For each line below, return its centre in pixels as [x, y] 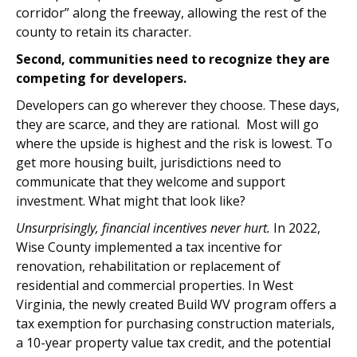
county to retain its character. [104, 32]
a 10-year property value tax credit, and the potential [173, 343]
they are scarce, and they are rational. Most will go [167, 124]
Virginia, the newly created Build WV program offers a [176, 304]
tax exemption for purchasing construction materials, [175, 324]
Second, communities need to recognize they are [173, 59]
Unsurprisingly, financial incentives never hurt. [143, 228]
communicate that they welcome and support [151, 182]
